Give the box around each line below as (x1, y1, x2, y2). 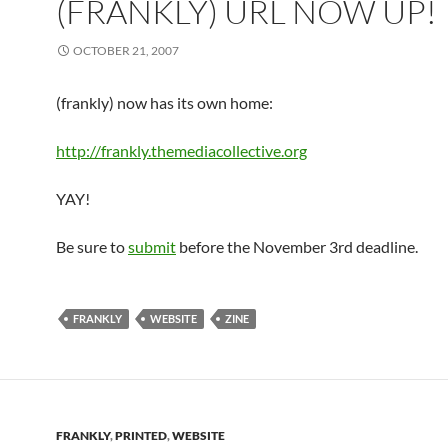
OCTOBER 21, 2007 (73, 43, 179, 58)
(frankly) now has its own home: (56, 93, 273, 112)
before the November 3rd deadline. (176, 237, 418, 256)
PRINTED (115, 428, 167, 443)
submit (128, 237, 176, 256)
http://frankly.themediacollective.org (56, 141, 307, 160)
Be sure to (56, 237, 128, 256)
